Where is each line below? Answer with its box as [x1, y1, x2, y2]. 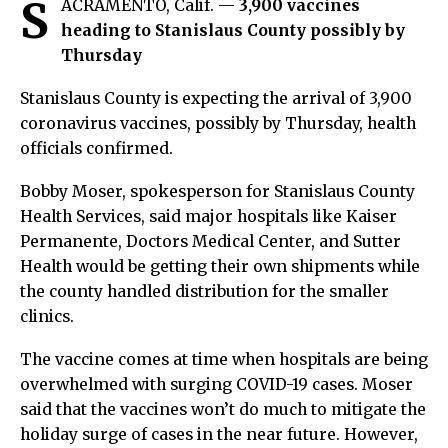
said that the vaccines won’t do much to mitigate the [20, 399, 426, 419]
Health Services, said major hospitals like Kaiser [20, 206, 397, 226]
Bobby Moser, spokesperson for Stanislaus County [20, 181, 415, 201]
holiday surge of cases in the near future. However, [20, 424, 418, 444]
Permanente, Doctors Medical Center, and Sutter [20, 231, 401, 251]
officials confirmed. [20, 138, 173, 158]
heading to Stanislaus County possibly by [61, 20, 405, 40]
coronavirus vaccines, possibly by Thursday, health [20, 113, 416, 133]
